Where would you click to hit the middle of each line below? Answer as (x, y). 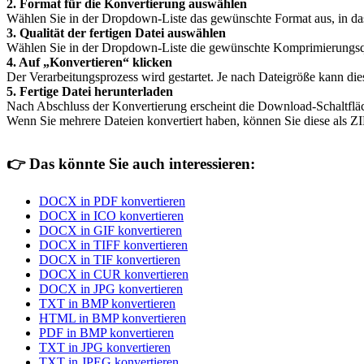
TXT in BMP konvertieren (107, 303)
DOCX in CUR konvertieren (114, 274)
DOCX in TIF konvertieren (110, 259)
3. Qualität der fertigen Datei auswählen (116, 32)
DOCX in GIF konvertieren (110, 230)
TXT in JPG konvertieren (105, 347)
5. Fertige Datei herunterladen (90, 91)
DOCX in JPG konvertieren (111, 288)
